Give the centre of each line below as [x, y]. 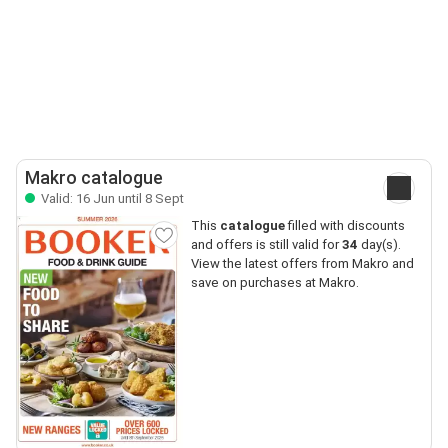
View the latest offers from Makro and [302, 263]
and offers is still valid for [266, 244]
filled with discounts [344, 225]
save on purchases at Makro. [274, 282]
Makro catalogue [94, 178]
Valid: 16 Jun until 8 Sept [111, 198]
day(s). [379, 244]
